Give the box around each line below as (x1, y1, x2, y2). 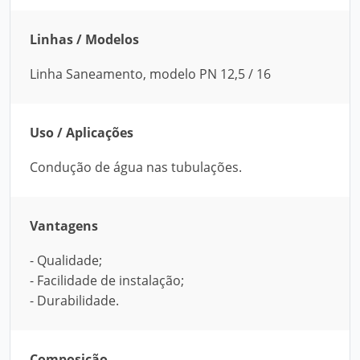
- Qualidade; (30, 252, 102, 269)
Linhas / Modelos (30, 31, 139, 48)
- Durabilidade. (30, 292, 119, 309)
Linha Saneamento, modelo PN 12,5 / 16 (30, 65, 271, 83)
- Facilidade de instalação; (30, 272, 184, 289)
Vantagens (30, 217, 98, 235)
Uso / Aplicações (30, 124, 133, 141)
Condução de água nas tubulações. (30, 158, 242, 176)
